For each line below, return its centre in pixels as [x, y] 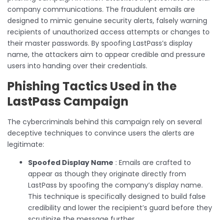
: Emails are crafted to [152, 162]
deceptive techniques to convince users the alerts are [101, 133]
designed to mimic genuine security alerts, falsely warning [107, 20]
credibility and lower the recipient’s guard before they [120, 207]
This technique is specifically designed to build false [117, 196]
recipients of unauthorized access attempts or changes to [109, 32]
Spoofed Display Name [71, 162]
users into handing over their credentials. [77, 66]
